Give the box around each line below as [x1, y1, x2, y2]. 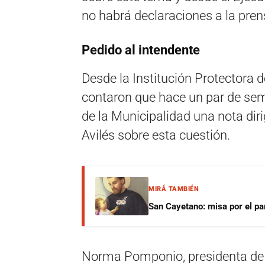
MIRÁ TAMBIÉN [148, 185, 199, 193]
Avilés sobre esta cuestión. [82, 128, 230, 143]
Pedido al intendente [82, 43, 200, 57]
